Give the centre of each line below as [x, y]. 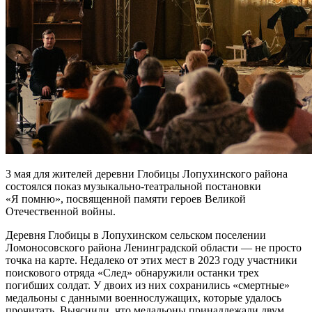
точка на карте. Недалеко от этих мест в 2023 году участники [151, 260]
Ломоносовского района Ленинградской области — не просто [154, 248]
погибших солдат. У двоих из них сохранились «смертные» [148, 286]
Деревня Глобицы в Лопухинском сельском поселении [136, 235]
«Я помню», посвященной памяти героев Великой [126, 199]
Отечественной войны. [61, 212]
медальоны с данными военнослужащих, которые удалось [143, 298]
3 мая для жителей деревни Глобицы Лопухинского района [147, 174]
